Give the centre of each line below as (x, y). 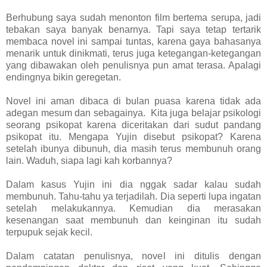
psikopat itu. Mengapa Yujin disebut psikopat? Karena (133, 137)
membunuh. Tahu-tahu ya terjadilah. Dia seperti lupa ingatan (133, 197)
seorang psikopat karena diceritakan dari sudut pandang (133, 125)
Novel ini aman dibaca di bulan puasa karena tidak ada (133, 101)
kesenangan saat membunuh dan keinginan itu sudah (133, 221)
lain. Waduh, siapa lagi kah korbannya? (90, 161)
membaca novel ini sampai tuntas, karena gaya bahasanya (133, 42)
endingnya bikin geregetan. (63, 77)
